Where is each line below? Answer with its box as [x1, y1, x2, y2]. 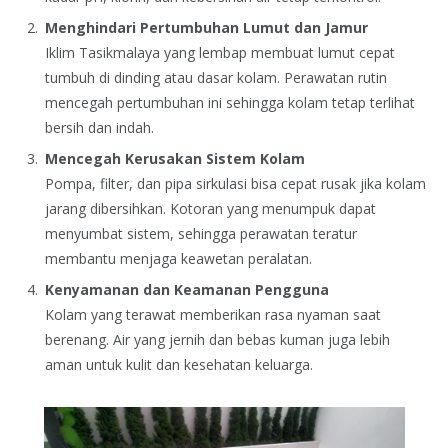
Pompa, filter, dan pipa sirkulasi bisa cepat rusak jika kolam [45, 174, 426, 194]
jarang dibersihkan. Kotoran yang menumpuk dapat [45, 199, 376, 219]
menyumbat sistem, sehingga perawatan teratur [45, 224, 357, 244]
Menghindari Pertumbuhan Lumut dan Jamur [45, 17, 368, 37]
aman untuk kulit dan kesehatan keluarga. [45, 355, 313, 375]
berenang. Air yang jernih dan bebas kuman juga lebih [45, 330, 390, 350]
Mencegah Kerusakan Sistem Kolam [45, 149, 305, 169]
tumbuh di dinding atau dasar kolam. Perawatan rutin [45, 67, 387, 87]
